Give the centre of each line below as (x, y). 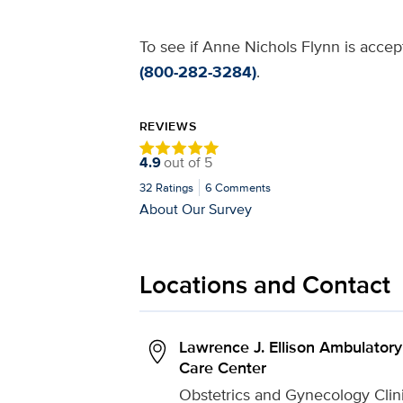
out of (184, 162)
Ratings (173, 188)
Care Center (222, 368)
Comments (242, 188)
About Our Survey (195, 208)
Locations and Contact (264, 285)
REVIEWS (168, 126)
